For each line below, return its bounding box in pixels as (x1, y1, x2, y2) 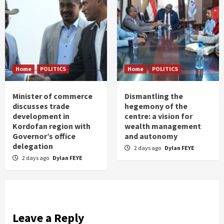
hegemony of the (124, 100, 187, 111)
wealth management (124, 120, 201, 131)
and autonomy (124, 130, 177, 141)
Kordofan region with (12, 120, 90, 131)
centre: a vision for (124, 110, 192, 121)
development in (12, 110, 69, 121)
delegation (12, 140, 53, 151)
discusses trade (12, 100, 69, 111)
